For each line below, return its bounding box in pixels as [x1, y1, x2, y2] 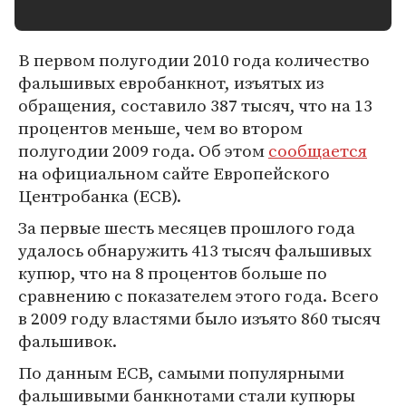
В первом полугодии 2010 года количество [18, 48, 370, 72]
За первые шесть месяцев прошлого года [18, 216, 355, 239]
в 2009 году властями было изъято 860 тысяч [18, 306, 381, 330]
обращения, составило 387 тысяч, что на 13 [18, 93, 372, 117]
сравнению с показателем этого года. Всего [18, 284, 379, 307]
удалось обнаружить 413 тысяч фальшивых [18, 238, 372, 262]
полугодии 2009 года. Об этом [18, 139, 268, 162]
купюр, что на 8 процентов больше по [18, 261, 327, 285]
